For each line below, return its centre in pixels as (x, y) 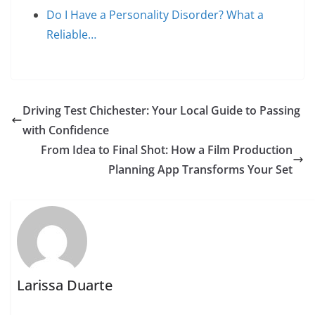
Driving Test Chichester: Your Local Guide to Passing (161, 110)
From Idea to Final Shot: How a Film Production (167, 150)
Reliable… (71, 34)
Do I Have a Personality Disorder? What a (155, 15)
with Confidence (66, 130)
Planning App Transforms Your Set (200, 169)
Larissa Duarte (65, 285)
